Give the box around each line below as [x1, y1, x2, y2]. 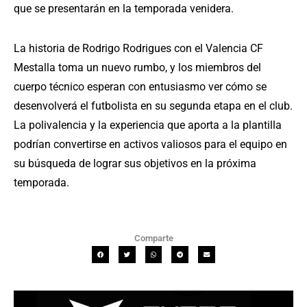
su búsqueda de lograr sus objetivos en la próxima [14, 157, 256, 171]
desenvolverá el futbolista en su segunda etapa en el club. [14, 99, 293, 113]
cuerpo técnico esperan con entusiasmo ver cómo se [14, 80, 267, 94]
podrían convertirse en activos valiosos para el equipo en [14, 138, 287, 151]
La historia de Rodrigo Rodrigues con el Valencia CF [14, 42, 263, 56]
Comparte [134, 233, 173, 244]
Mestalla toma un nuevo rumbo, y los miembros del [14, 61, 261, 75]
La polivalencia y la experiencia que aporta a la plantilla [14, 119, 282, 132]
